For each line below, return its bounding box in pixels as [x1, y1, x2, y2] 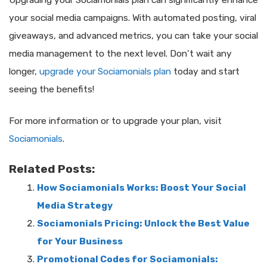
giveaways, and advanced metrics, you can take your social [9, 30, 258, 42]
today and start [171, 66, 240, 77]
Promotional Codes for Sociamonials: [36, 253, 218, 265]
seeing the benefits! [9, 84, 94, 95]
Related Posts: [9, 162, 95, 176]
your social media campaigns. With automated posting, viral [9, 13, 256, 24]
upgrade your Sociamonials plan [39, 66, 171, 77]
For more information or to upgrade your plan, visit [9, 116, 222, 127]
